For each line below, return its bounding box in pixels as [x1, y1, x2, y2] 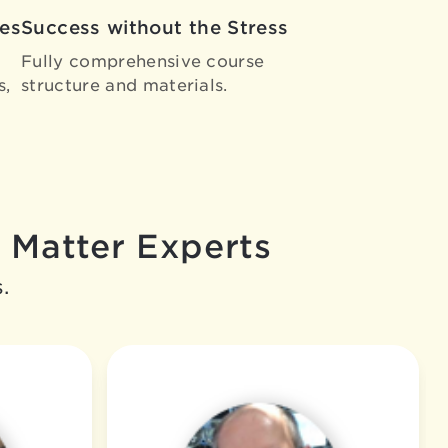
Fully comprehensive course [21, 52, 265, 71]
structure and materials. [21, 76, 228, 95]
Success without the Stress [21, 17, 289, 38]
